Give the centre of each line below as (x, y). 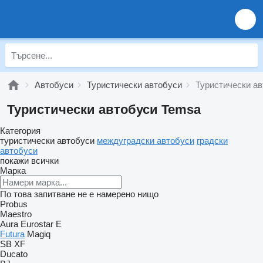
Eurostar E (41, 224)
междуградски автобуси (146, 141)
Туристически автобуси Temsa (104, 109)
